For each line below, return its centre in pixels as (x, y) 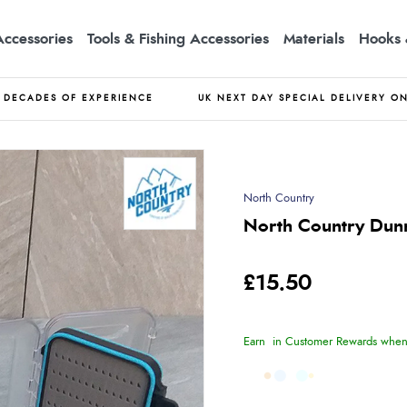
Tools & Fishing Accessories (178, 39)
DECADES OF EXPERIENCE (79, 98)
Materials (314, 39)
